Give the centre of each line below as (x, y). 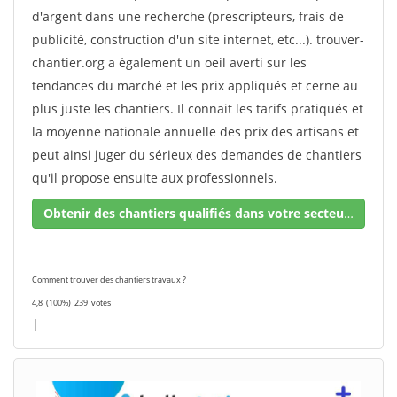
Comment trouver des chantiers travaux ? (109, 280)
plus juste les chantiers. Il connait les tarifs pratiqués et (198, 109)
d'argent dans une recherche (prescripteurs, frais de (188, 16)
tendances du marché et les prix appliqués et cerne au (195, 86)
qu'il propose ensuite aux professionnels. (155, 178)
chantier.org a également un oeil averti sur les (169, 62)
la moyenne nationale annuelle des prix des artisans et (195, 132)
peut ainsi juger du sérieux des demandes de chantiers (197, 155)
